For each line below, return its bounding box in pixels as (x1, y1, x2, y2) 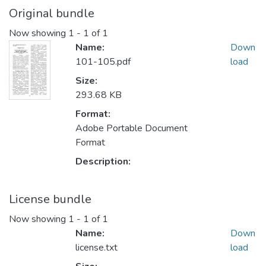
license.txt (75, 241, 118, 255)
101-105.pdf (75, 55, 131, 69)
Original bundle (9, 5, 94, 21)
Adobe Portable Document (75, 122, 188, 135)
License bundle (9, 191, 91, 208)
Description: (75, 155, 131, 169)
